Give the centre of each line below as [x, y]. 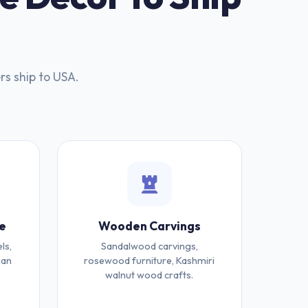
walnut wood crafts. [150, 275]
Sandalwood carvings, [149, 246]
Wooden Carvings [149, 226]
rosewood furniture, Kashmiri [150, 261]
